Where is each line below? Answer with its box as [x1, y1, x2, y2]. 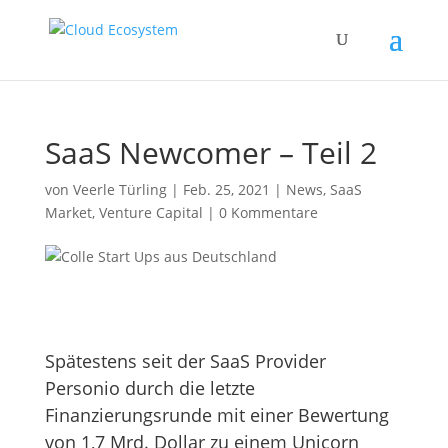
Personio [44, 376, 120, 400]
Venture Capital [98, 203, 203, 222]
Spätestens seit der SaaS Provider [44, 349, 326, 373]
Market [44, 203, 92, 222]
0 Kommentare [218, 203, 318, 222]
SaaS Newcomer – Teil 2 [44, 132, 377, 173]
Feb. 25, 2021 [182, 180, 270, 199]
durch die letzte [119, 376, 255, 400]
